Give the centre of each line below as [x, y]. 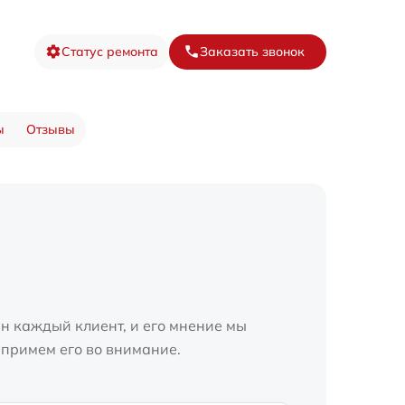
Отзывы [50, 129]
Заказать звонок [252, 51]
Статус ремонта [110, 51]
